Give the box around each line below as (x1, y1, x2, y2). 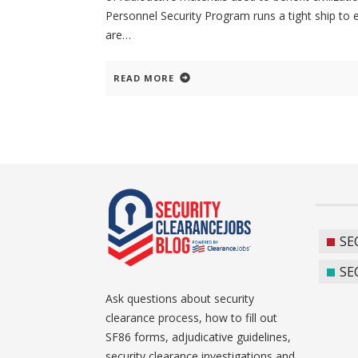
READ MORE (113, 71, 174, 84)
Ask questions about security (105, 291, 254, 306)
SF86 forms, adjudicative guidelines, (105, 329, 291, 344)
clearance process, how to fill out (105, 310, 277, 325)
